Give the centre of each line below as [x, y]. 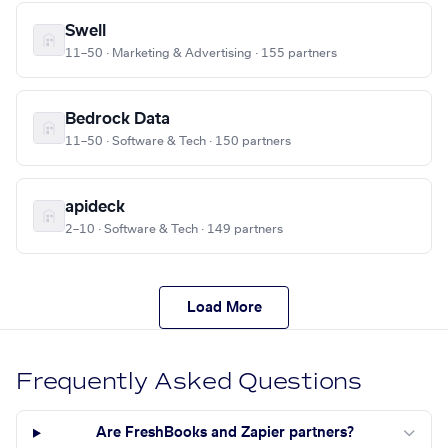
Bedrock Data [117, 119]
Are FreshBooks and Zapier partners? [225, 433]
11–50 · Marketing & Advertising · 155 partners [201, 53]
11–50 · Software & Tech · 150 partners [178, 141]
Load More [224, 307]
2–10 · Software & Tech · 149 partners [174, 229]
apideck [95, 207]
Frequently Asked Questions [189, 382]
